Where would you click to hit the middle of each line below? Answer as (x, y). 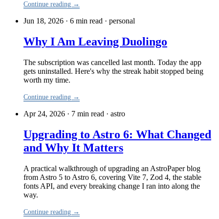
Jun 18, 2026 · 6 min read (63, 21)
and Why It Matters (73, 147)
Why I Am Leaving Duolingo (95, 42)
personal (122, 21)
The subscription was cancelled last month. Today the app (112, 62)
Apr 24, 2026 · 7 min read (64, 113)
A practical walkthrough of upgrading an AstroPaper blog (112, 168)
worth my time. (47, 80)
